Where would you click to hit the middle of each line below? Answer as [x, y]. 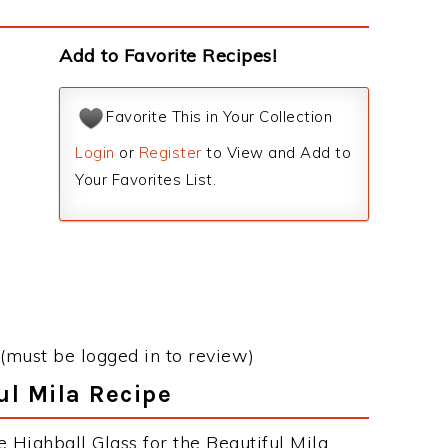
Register [170, 152]
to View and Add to [276, 152]
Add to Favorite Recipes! [167, 55]
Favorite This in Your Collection [219, 117]
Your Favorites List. [145, 179]
